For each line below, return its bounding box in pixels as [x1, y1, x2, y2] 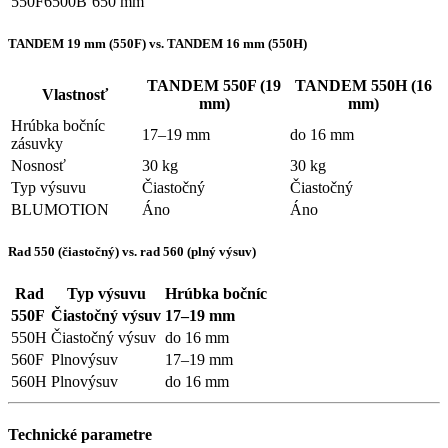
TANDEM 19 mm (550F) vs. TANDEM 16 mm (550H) [8, 35, 307, 51]
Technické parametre [8, 425, 152, 443]
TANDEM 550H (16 [295, 77, 432, 94]
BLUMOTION [11, 201, 109, 218]
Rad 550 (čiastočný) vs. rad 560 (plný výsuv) [8, 244, 256, 260]
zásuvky [11, 135, 63, 152]
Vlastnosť [41, 86, 108, 103]
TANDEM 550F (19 [147, 77, 281, 94]
